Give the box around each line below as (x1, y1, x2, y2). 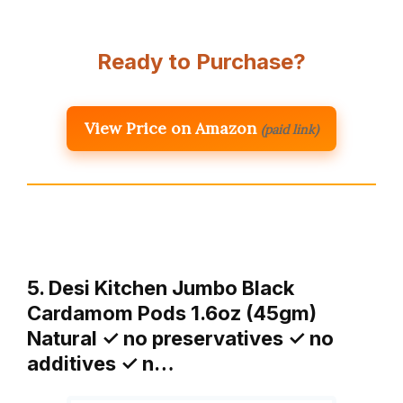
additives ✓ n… (27, 352, 175, 376)
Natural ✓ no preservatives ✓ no (27, 327, 334, 351)
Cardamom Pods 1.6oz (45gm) (27, 301, 317, 326)
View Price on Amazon (85, 118, 256, 139)
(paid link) (261, 121, 318, 139)
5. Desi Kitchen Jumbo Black (27, 276, 294, 300)
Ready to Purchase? (97, 49, 306, 76)
